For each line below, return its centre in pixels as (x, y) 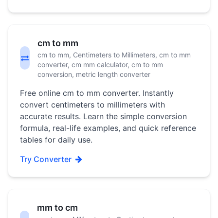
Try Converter (46, 159)
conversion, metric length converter (94, 74)
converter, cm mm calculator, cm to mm (100, 64)
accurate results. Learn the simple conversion (103, 116)
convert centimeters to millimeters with (92, 105)
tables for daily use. (56, 140)
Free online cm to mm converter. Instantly (97, 93)
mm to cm (57, 208)
